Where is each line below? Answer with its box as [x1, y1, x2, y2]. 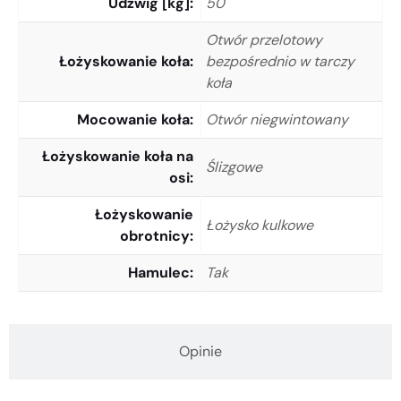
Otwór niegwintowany [206, 109, 348, 129]
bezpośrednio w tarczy [206, 51, 354, 71]
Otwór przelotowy [206, 30, 322, 49]
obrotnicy [120, 226, 190, 245]
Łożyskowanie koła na [42, 146, 193, 166]
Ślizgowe [206, 157, 262, 176]
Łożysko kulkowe [206, 215, 313, 235]
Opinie [179, 341, 222, 361]
